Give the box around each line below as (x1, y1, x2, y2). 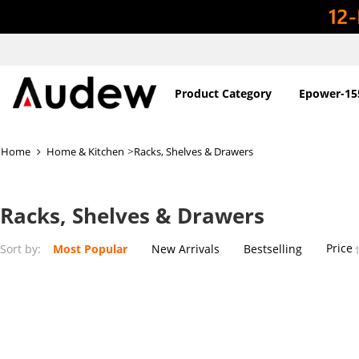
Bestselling (244, 240, 302, 256)
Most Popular (53, 240, 127, 256)
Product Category (174, 86, 272, 101)
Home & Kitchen (46, 143, 124, 159)
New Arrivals (151, 240, 220, 256)
